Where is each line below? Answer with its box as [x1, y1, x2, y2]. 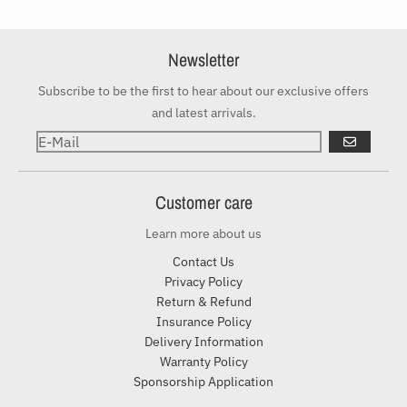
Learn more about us [145, 225, 262, 243]
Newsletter [168, 47, 239, 73]
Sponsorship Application [134, 373, 273, 391]
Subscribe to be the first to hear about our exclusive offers [38, 83, 369, 100]
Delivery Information [144, 333, 263, 351]
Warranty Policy [159, 353, 248, 371]
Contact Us [173, 253, 234, 271]
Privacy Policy [164, 273, 243, 291]
